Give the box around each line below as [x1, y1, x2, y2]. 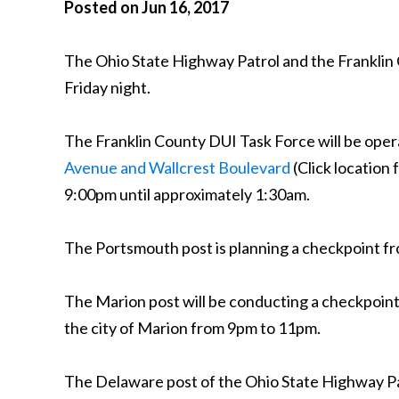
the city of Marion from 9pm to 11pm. [64, 318, 321, 338]
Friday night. [64, 77, 151, 97]
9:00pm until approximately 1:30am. [64, 184, 310, 204]
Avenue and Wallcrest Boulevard [64, 158, 290, 177]
